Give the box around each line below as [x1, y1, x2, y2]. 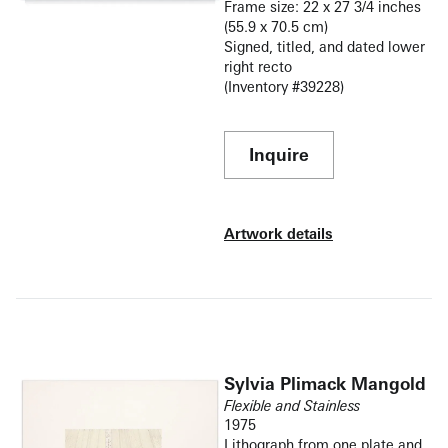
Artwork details [224, 225, 333, 243]
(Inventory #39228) [224, 78, 344, 96]
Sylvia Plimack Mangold [224, 373, 426, 395]
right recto [224, 58, 292, 76]
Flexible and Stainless [224, 397, 360, 415]
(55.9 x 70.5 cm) [224, 18, 328, 36]
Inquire [249, 144, 309, 166]
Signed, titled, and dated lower [224, 38, 425, 56]
